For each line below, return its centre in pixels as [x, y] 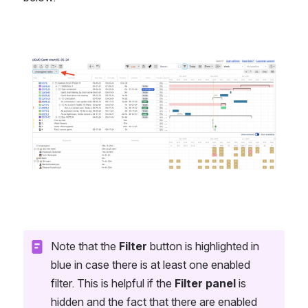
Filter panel [205, 284]
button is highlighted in [203, 246]
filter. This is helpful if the [113, 284]
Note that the [85, 246]
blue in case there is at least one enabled [151, 265]
